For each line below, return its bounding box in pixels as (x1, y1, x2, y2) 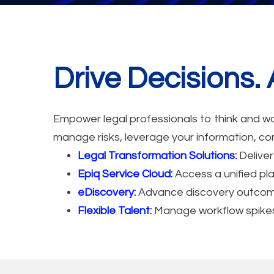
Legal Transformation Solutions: (78, 149, 237, 161)
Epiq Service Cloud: (78, 168, 172, 180)
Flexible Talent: (78, 204, 152, 217)
